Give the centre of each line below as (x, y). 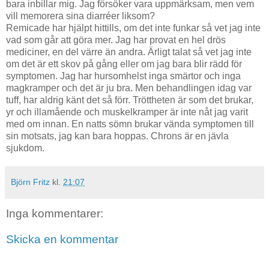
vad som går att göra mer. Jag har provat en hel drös (116, 40)
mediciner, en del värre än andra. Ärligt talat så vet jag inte (129, 52)
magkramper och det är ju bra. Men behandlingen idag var (129, 88)
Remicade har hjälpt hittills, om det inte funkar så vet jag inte (133, 28)
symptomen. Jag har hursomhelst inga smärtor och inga (123, 76)
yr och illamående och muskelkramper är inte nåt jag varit (127, 112)
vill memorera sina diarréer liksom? (80, 16)
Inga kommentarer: (55, 213)
